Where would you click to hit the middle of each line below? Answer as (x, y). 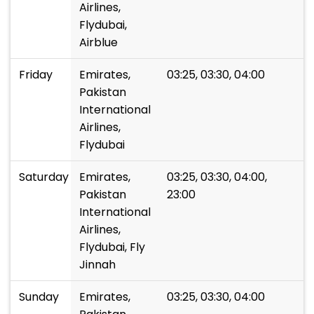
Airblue (98, 42)
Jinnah (97, 265)
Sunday (39, 297)
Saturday (44, 177)
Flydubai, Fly (112, 247)
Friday (36, 75)
